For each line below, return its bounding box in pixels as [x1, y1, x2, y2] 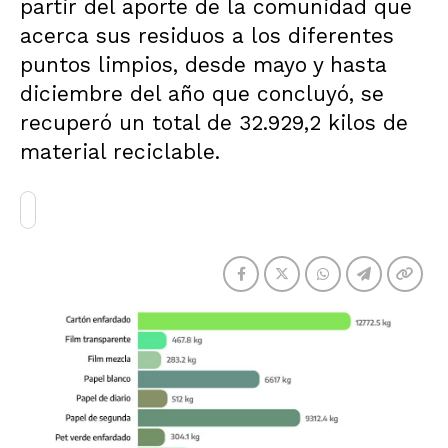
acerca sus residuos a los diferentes [20, 23, 394, 48]
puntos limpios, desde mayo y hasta [20, 52, 387, 77]
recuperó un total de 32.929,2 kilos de [20, 110, 408, 135]
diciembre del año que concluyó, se [20, 81, 384, 106]
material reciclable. [20, 139, 220, 164]
